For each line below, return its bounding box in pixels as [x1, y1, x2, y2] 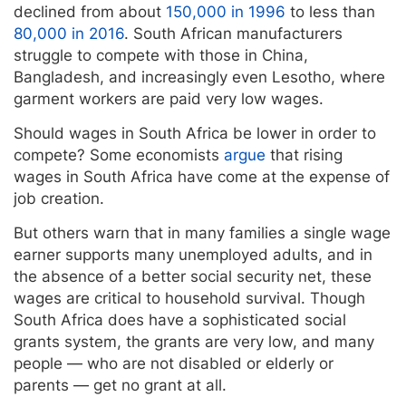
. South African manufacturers [124, 24, 343, 43]
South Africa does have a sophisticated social [14, 310, 346, 329]
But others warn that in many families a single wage [14, 223, 391, 242]
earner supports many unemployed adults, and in [14, 245, 372, 264]
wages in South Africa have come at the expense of [14, 167, 390, 186]
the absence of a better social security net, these [14, 266, 372, 285]
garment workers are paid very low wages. [14, 89, 324, 108]
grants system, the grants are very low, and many [14, 332, 374, 351]
